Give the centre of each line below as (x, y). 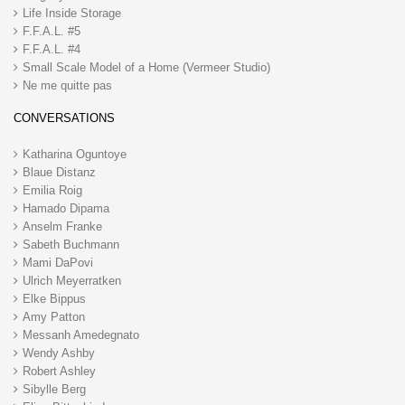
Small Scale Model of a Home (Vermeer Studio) (146, 67)
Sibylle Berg (54, 389)
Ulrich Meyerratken (72, 280)
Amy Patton (54, 316)
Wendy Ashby (59, 353)
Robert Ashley (59, 371)
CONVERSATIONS (64, 118)
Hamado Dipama (66, 208)
